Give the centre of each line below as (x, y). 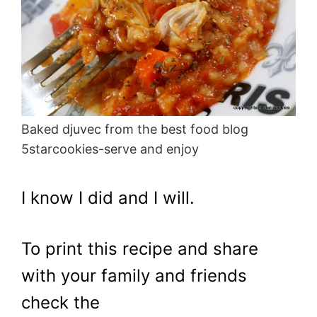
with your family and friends (134, 275)
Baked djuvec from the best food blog (135, 129)
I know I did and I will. (108, 197)
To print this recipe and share (140, 248)
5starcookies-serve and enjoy (110, 149)
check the (60, 302)
